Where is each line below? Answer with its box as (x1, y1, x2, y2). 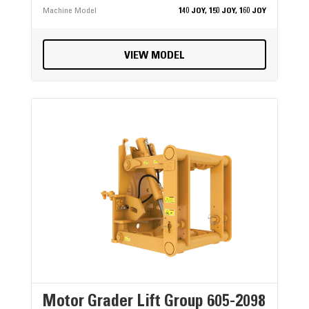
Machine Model (42, 7, 97, 16)
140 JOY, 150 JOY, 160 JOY (179, 7, 267, 16)
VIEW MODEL (123, 50, 185, 62)
